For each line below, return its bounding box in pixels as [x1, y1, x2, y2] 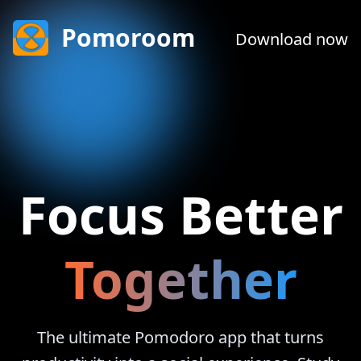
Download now [235, 28, 348, 51]
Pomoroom [61, 21, 195, 54]
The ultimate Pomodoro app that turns [37, 326, 324, 348]
